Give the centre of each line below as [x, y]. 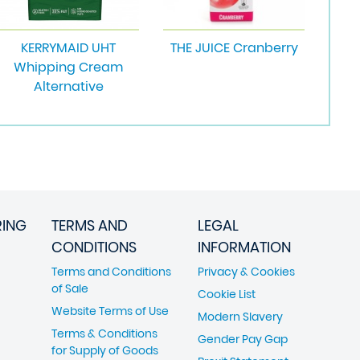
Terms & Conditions [104, 333]
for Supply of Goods [105, 350]
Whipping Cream [68, 67]
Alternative [68, 86]
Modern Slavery [240, 317]
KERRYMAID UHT [68, 48]
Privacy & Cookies [246, 272]
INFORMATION [244, 247]
